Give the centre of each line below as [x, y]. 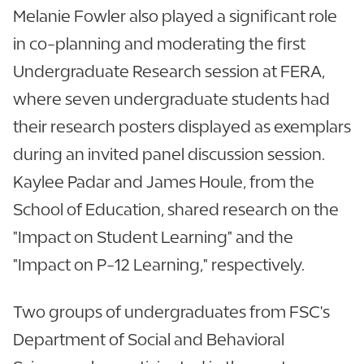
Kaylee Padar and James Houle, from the [164, 181]
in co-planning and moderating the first [159, 43]
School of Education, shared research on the [176, 209]
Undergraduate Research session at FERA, [169, 71]
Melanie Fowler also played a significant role [175, 15]
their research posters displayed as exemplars [182, 126]
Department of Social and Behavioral [149, 339]
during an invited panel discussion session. [171, 154]
